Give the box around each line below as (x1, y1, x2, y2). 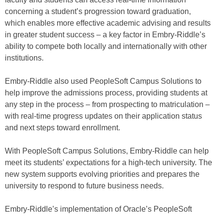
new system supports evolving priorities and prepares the (5, 170, 200, 178)
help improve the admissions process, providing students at (5, 89, 207, 97)
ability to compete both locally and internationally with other (5, 42, 207, 50)
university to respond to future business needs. (5, 182, 164, 190)
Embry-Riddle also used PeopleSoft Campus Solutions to (5, 77, 201, 85)
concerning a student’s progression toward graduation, (5, 7, 191, 15)
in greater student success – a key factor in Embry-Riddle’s (5, 31, 205, 39)
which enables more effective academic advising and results (5, 19, 211, 27)
